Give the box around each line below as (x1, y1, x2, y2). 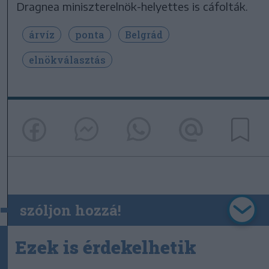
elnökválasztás (29, 53, 106, 66)
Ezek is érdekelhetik (15, 235, 196, 259)
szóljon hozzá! (20, 201, 121, 220)
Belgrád (125, 28, 163, 41)
